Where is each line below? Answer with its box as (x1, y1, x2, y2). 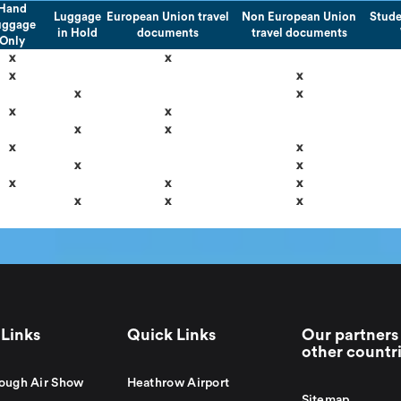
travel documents (251, 27, 347, 38)
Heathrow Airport (126, 377, 230, 389)
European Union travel (107, 11, 229, 22)
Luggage (53, 11, 101, 22)
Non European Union (242, 11, 356, 22)
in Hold (56, 27, 98, 38)
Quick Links (126, 327, 216, 343)
